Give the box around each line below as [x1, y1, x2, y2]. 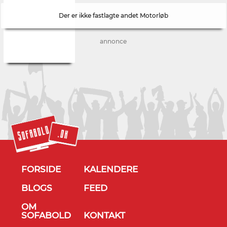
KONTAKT [83, 210, 125, 220]
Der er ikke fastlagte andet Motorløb [58, 12, 168, 19]
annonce [100, 37, 127, 45]
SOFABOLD [21, 210, 71, 220]
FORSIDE [21, 164, 61, 174]
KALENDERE [83, 164, 138, 174]
